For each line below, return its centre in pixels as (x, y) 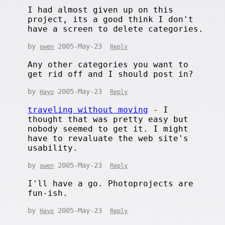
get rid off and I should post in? (111, 74)
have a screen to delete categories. (116, 29)
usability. (53, 148)
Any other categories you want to (108, 64)
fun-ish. (48, 193)
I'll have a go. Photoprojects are (111, 183)
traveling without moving (88, 109)
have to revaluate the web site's (108, 138)
